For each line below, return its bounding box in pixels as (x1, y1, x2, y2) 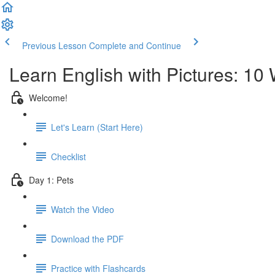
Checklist (51, 150, 86, 163)
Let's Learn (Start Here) (51, 120, 143, 133)
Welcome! (29, 91, 68, 104)
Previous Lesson (22, 39, 87, 52)
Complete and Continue (89, 39, 181, 52)
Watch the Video (51, 203, 114, 215)
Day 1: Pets (29, 173, 74, 186)
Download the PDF (51, 232, 124, 245)
